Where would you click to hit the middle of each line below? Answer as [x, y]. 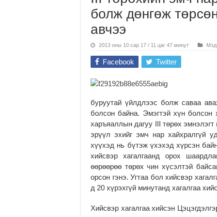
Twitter [166, 62]
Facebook [118, 62]
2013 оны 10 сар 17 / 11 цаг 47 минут [144, 45]
